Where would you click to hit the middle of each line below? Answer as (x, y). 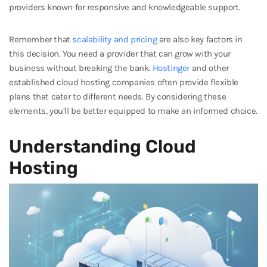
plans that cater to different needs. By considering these (118, 97)
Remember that (41, 39)
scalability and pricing (115, 39)
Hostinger (171, 68)
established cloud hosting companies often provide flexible (124, 82)
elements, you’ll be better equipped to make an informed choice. (133, 111)
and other (209, 68)
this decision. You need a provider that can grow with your (120, 54)
